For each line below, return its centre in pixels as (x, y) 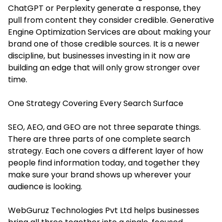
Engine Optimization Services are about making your (110, 32)
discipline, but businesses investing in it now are (99, 55)
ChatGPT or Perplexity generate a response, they (104, 8)
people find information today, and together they (104, 163)
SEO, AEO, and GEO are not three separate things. (104, 127)
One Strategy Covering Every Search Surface (96, 103)
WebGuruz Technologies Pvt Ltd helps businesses (104, 210)
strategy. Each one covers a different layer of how (106, 151)
